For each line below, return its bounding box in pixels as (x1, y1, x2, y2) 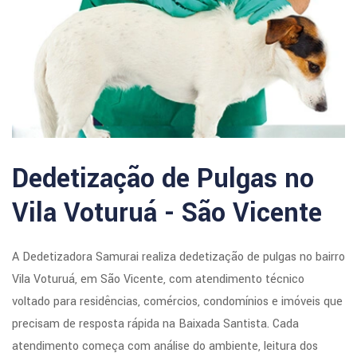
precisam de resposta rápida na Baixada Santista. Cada (12, 316, 299, 332)
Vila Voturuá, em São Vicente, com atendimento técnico (12, 271, 304, 288)
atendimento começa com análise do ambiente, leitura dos (12, 338, 318, 355)
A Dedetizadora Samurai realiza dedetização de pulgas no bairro (12, 249, 345, 265)
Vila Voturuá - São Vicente (12, 194, 322, 232)
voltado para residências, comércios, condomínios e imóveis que (12, 293, 343, 310)
